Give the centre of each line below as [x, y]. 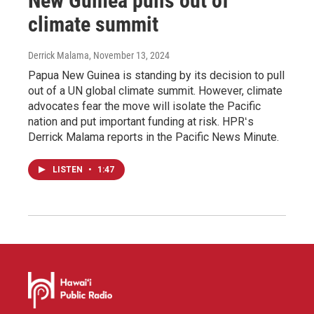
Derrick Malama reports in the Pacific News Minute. [153, 137]
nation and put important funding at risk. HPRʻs [141, 121]
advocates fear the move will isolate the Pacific [144, 106]
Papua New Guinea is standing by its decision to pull [156, 75]
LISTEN [69, 169]
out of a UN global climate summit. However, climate [155, 90]
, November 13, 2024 [129, 55]
